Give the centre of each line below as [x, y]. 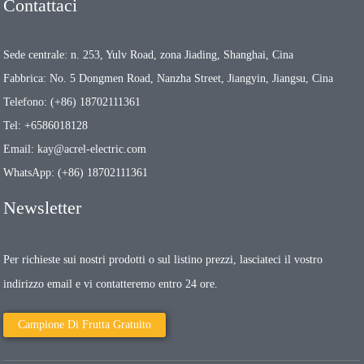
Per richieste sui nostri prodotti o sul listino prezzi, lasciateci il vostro [163, 259]
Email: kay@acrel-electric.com [75, 149]
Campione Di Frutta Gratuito [85, 324]
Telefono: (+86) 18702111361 [72, 102]
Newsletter [43, 207]
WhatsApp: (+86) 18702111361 [76, 172]
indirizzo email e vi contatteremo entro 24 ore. [111, 284]
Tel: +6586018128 [46, 125]
